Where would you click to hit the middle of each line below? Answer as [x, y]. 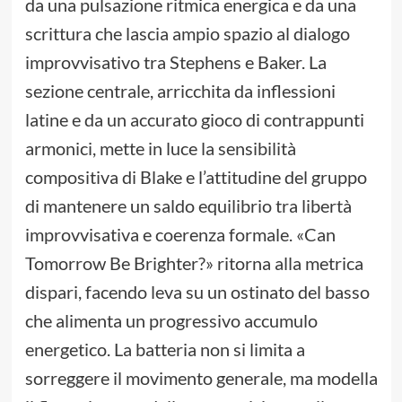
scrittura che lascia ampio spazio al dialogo [187, 34]
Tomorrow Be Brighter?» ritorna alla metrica [194, 263]
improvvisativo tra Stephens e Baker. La [175, 62]
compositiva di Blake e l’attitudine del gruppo [196, 177]
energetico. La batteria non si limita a [165, 350]
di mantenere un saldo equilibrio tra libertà [188, 206]
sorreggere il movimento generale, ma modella [201, 378]
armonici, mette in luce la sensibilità [160, 149]
